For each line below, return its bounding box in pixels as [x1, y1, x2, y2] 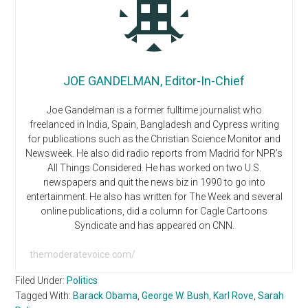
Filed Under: [15, 275, 67, 287]
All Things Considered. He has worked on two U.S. [47, 162, 261, 174]
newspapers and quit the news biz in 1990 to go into [43, 177, 265, 188]
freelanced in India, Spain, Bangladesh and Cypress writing [29, 119, 279, 131]
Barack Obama [73, 290, 138, 302]
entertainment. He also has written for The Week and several [25, 191, 283, 203]
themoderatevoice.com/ [30, 249, 136, 261]
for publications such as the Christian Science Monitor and [27, 133, 280, 145]
